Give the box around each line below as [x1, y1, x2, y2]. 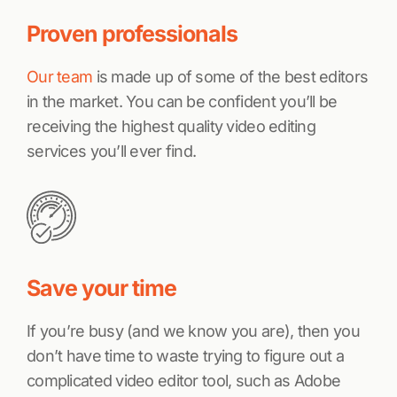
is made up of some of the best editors [92, 67, 369, 86]
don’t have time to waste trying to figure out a [27, 346, 345, 365]
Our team [27, 67, 93, 86]
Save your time [27, 274, 176, 301]
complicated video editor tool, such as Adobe [27, 370, 341, 390]
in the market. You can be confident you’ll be [27, 92, 338, 111]
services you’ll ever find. [27, 142, 197, 160]
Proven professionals [27, 20, 237, 47]
